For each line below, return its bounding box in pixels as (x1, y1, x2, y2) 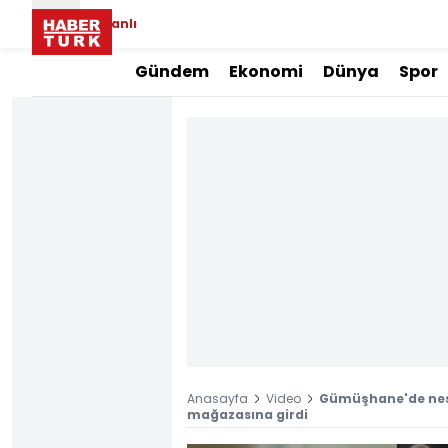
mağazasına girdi (187, 406, 308, 423)
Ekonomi (229, 60, 303, 83)
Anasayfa (187, 390, 248, 407)
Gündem (135, 60, 209, 83)
